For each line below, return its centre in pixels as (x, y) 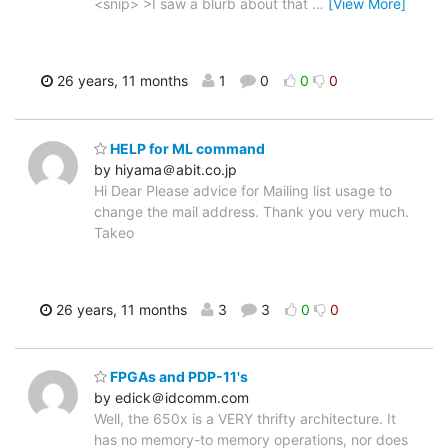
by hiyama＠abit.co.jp (165, 169)
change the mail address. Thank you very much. (251, 211)
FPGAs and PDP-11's (177, 377)
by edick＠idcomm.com (171, 398)
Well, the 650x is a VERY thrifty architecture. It (245, 419)
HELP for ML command (186, 148)
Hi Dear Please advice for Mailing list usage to (243, 190)
